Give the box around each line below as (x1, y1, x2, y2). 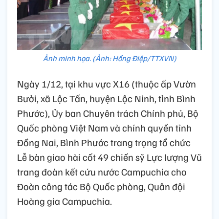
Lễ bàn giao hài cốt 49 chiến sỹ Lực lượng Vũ (17, 150, 202, 163)
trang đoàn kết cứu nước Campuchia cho (17, 165, 187, 178)
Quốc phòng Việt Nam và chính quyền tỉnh (17, 121, 192, 134)
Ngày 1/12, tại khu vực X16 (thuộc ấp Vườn (17, 77, 196, 90)
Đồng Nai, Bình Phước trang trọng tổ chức (17, 135, 191, 149)
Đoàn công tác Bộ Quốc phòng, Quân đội (17, 179, 185, 193)
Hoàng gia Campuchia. (17, 194, 112, 207)
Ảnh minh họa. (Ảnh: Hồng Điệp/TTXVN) (43, 53, 176, 63)
